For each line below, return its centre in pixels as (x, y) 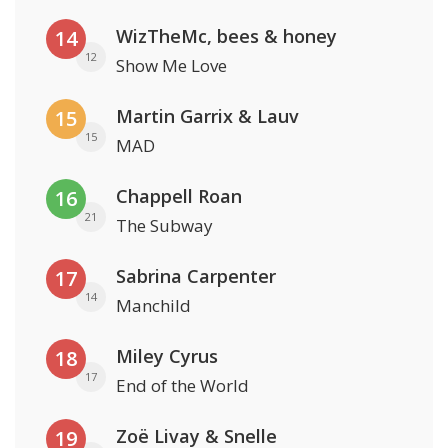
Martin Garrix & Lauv (207, 116)
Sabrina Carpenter (196, 276)
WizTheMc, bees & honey (226, 36)
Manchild (153, 306)
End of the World (182, 386)
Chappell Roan (179, 196)
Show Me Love (171, 66)
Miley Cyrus (167, 356)
